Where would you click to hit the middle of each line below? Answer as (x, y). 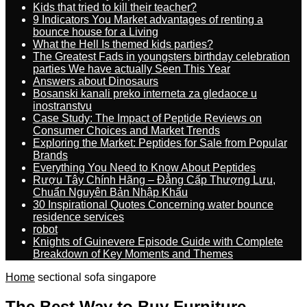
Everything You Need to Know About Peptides (144, 168)
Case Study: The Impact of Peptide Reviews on (147, 118)
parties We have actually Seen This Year (132, 69)
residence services (78, 217)
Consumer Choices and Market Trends (126, 131)
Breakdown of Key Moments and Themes (133, 254)
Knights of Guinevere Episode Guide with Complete (158, 242)
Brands (50, 155)
